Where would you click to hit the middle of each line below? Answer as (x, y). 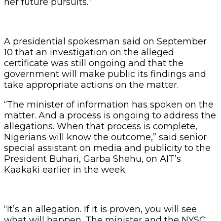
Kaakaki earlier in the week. (65, 169)
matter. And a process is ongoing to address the (110, 115)
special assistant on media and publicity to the (107, 148)
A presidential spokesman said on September (105, 41)
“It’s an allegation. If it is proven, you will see (100, 209)
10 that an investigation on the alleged (89, 52)
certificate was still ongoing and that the (94, 63)
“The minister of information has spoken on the (109, 104)
